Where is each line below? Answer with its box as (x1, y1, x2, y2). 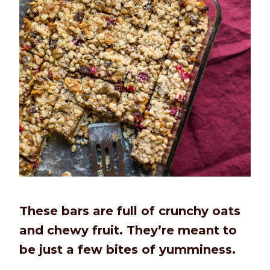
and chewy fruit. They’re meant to (19, 223, 237, 238)
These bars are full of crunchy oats (19, 204, 240, 219)
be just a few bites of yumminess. (19, 242, 236, 257)
